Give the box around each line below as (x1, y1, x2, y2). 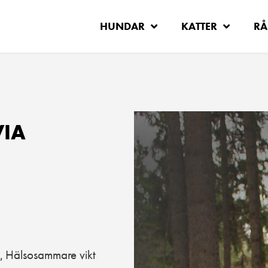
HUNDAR (99, 19, 145, 33)
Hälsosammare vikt (5, 246, 96, 263)
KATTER (181, 19, 217, 33)
